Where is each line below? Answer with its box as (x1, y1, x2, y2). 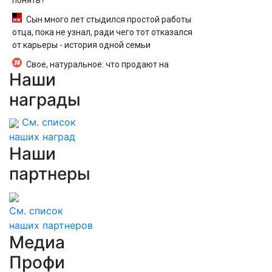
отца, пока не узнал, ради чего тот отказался (12, 27, 192, 37)
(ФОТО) (12, 85, 42, 95)
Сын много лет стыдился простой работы (26, 15, 191, 24)
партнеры (9, 163, 90, 184)
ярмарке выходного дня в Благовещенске (12, 72, 182, 82)
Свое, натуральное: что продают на (26, 59, 169, 69)
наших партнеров (9, 219, 93, 231)
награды (9, 89, 81, 110)
